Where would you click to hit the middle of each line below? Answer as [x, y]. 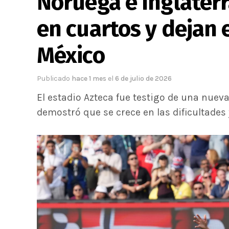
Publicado [53, 78]
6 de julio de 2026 [143, 78]
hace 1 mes [90, 78]
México [71, 55]
